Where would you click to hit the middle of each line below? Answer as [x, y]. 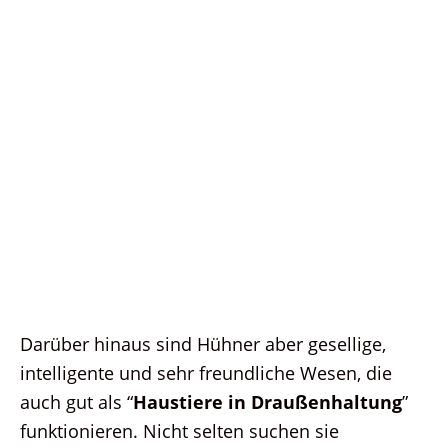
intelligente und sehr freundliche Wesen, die [206, 372]
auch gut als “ [76, 401]
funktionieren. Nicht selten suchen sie [179, 430]
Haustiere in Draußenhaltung [267, 401]
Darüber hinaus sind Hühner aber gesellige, [203, 343]
